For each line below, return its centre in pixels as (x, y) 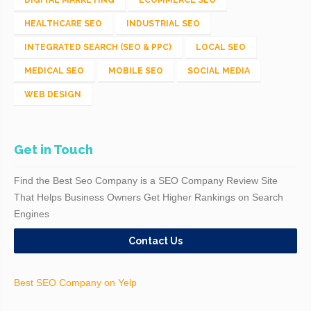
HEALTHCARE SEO (63, 23)
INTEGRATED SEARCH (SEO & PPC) (98, 47)
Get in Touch (53, 149)
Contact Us (155, 241)
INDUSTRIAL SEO (163, 23)
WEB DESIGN (53, 94)
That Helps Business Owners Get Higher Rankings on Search (149, 197)
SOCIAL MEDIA (219, 70)
